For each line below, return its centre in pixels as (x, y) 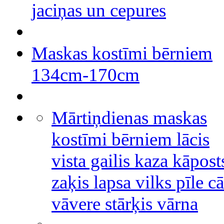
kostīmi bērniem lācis (130, 139)
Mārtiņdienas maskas (129, 118)
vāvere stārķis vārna (125, 204)
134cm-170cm (85, 75)
